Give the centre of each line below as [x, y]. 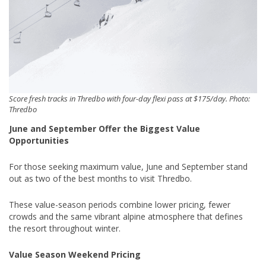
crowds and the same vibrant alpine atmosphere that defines [126, 216]
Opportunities [39, 140]
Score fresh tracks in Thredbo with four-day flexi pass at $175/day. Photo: [129, 98]
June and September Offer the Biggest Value [104, 128]
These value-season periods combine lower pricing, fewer [120, 204]
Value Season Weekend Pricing [75, 254]
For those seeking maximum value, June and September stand [128, 166]
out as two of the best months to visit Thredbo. [100, 178]
